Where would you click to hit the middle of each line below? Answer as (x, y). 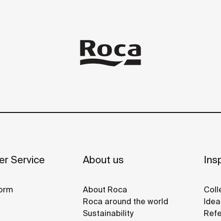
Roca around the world (126, 201)
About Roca (105, 189)
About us (103, 159)
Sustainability (108, 213)
